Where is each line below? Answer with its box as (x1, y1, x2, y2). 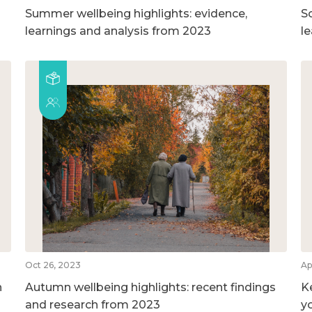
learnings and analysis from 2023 (24, 24, 211, 38)
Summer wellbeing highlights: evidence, (24, 6, 247, 20)
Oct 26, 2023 (24, 259, 81, 270)
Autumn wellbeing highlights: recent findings (24, 280, 276, 294)
